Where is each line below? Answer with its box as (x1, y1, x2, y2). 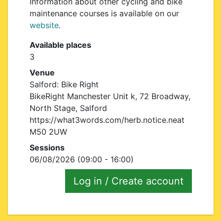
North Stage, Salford (29, 103, 107, 113)
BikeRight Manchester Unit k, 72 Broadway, (29, 91, 190, 101)
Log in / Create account (73, 175, 184, 187)
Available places (29, 40, 91, 50)
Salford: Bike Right (29, 79, 99, 89)
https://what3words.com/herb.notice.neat (29, 115, 184, 125)
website (29, 20, 59, 30)
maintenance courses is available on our (29, 8, 179, 18)
